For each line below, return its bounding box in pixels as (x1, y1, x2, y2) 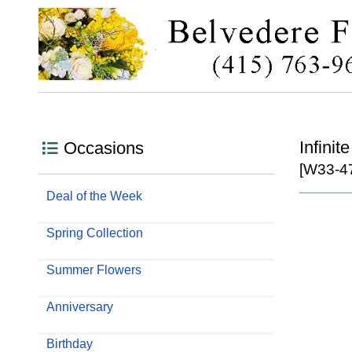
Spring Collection (46, 225, 143, 240)
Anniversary (46, 299, 113, 313)
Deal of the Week (46, 189, 142, 203)
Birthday (46, 336, 93, 350)
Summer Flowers (46, 262, 141, 277)
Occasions (63, 137, 144, 158)
